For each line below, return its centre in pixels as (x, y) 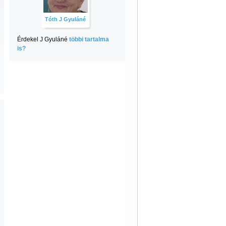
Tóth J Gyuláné (65, 19)
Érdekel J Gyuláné (43, 39)
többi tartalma (89, 39)
